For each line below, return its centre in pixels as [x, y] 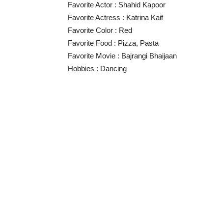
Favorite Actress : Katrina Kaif [115, 18]
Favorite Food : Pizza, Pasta [113, 43]
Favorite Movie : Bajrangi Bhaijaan [122, 56]
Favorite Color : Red [100, 30]
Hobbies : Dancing [97, 69]
